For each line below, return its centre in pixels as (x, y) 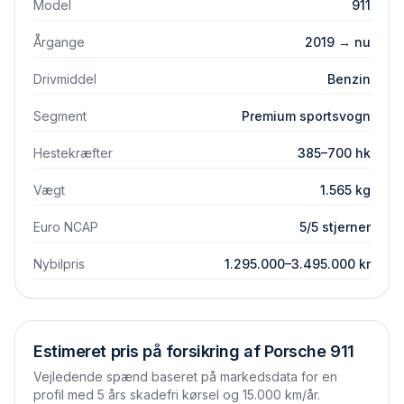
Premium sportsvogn (306, 116)
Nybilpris (59, 264)
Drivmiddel (65, 79)
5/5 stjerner (335, 227)
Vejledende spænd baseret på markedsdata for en (185, 376)
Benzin (349, 79)
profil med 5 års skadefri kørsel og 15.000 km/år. (177, 395)
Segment (60, 116)
